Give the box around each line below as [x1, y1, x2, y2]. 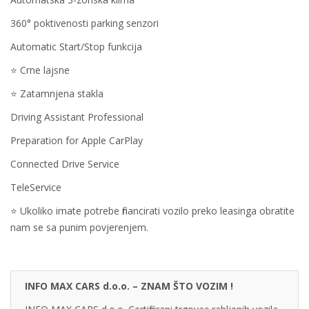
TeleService [10, 180, 61, 194]
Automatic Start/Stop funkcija [10, 39, 142, 53]
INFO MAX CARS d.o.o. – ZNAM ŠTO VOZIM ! [25, 279, 233, 292]
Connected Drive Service [10, 157, 119, 170]
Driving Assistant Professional [10, 110, 143, 123]
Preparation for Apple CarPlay [10, 133, 143, 147]
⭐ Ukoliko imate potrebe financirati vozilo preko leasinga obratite [10, 203, 295, 217]
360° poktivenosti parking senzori [10, 16, 159, 30]
